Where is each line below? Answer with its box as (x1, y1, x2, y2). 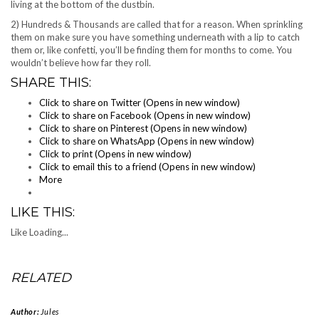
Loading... (29, 226, 68, 238)
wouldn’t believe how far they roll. (11, 57, 151, 68)
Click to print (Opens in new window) (39, 148, 192, 159)
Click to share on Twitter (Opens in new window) (39, 97, 240, 108)
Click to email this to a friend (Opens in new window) (39, 161, 256, 172)
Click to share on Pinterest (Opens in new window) (39, 122, 247, 134)
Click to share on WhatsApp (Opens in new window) (39, 135, 254, 147)
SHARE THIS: (11, 75, 91, 90)
